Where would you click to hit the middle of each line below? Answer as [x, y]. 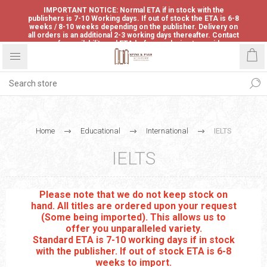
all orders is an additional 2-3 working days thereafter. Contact [133, 35]
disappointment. [133, 52]
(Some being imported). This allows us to [133, 217]
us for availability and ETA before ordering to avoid [133, 44]
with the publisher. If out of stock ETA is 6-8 [133, 251]
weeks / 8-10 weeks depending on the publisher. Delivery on [133, 27]
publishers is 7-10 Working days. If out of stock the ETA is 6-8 [133, 18]
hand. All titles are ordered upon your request [133, 206]
